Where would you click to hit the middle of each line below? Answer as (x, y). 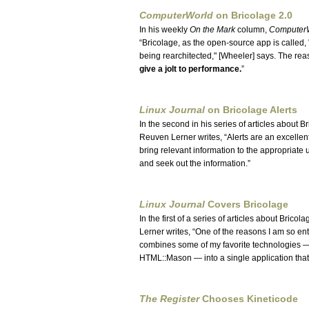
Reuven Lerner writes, (182, 137)
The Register (169, 299)
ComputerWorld (176, 16)
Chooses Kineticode (249, 299)
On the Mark (212, 30)
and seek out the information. (193, 163)
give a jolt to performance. (190, 69)
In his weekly (165, 30)
